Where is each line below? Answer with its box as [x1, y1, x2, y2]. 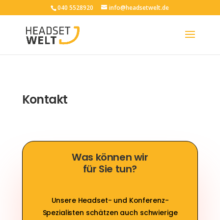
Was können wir [72, 150, 148, 164]
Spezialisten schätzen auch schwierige [42, 208, 178, 218]
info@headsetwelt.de [109, 3, 169, 12]
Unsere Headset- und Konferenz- [51, 195, 169, 205]
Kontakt [22, 91, 68, 108]
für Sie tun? [82, 162, 137, 176]
